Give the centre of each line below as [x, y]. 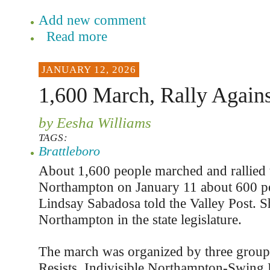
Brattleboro [69, 151]
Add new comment [92, 20]
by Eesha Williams [95, 122]
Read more [77, 36]
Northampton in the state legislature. [140, 219]
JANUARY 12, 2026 [89, 70]
